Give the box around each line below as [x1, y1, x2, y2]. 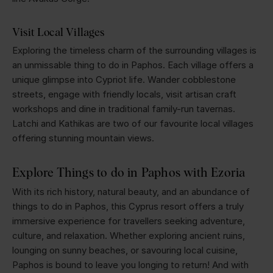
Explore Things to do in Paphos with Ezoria [12, 165, 246, 179]
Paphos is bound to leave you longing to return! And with [12, 258, 249, 271]
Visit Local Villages [12, 25, 105, 38]
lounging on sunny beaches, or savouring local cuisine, [12, 244, 238, 256]
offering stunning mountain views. [12, 132, 157, 144]
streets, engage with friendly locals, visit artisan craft [12, 88, 236, 100]
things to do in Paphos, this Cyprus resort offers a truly [12, 200, 244, 212]
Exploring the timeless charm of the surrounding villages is [12, 44, 257, 56]
